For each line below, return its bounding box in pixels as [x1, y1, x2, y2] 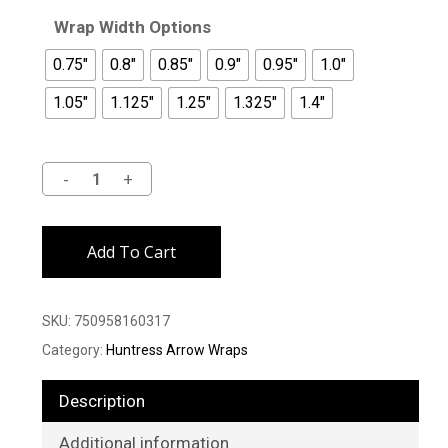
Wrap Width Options [53, 17, 211, 38]
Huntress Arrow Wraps [105, 342, 248, 359]
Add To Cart [86, 241, 176, 264]
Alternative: [220, 198, 306, 219]
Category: [41, 342, 106, 359]
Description [58, 390, 145, 411]
